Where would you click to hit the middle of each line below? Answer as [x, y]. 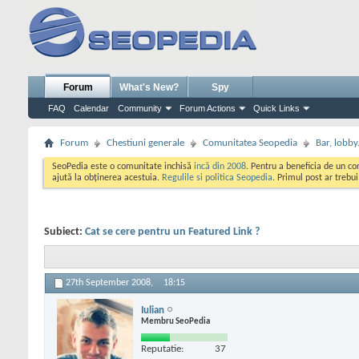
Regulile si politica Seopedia [217, 178]
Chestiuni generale [145, 143]
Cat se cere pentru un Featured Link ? [172, 232]
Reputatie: [162, 349]
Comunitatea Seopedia [250, 143]
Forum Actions [208, 108]
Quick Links [276, 108]
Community [140, 108]
